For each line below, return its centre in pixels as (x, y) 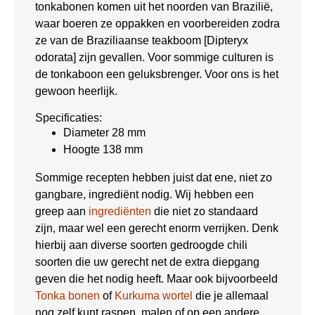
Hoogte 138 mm (103, 149)
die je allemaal (231, 295)
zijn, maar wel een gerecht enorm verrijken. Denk (157, 228)
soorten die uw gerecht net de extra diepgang (147, 262)
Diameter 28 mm (104, 132)
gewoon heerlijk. (76, 91)
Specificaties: (69, 117)
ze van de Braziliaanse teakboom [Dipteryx (142, 40)
